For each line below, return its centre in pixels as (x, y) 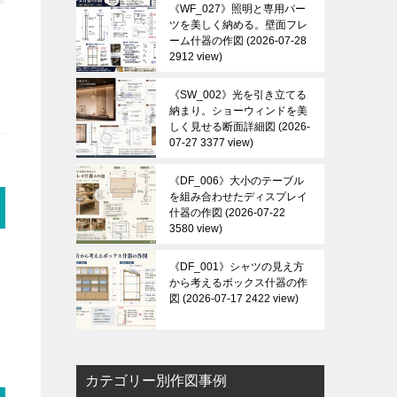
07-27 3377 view (210, 143)
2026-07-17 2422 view (241, 299)
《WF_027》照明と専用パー (237, 9)
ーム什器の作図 (206, 41)
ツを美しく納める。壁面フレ (238, 25)
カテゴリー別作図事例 (156, 381)
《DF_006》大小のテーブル (237, 181)
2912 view (194, 57)
